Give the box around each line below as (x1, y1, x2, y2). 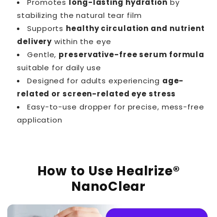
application (17, 115, 62, 125)
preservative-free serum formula (59, 49, 205, 60)
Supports (27, 23, 66, 34)
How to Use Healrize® (37, 162, 180, 180)
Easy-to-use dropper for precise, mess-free (27, 102, 204, 112)
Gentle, (27, 49, 59, 60)
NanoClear (71, 177, 146, 195)
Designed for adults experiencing (27, 76, 162, 86)
